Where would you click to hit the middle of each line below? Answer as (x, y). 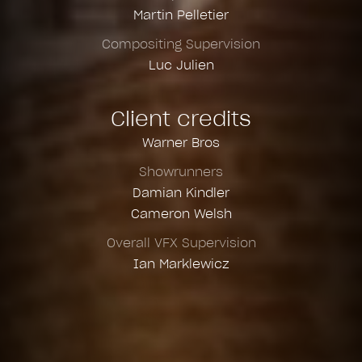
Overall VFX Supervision (181, 242)
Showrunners (181, 171)
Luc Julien (181, 65)
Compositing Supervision (181, 44)
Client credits (181, 118)
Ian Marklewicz (181, 263)
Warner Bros (181, 142)
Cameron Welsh (181, 213)
